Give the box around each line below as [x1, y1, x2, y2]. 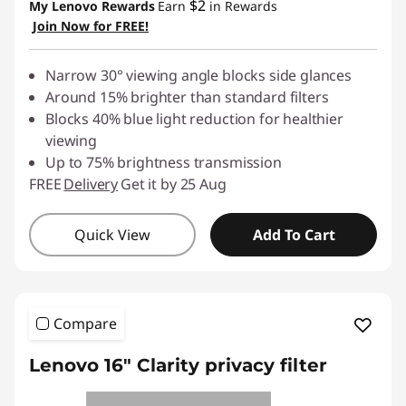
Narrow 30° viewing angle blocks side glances [45, 65, 352, 85]
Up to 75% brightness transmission [45, 152, 282, 172]
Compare [53, 314, 117, 333]
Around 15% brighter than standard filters [45, 87, 329, 107]
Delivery [63, 174, 119, 194]
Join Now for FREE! [33, 17, 149, 34]
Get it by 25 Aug [121, 174, 227, 194]
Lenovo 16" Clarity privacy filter [29, 354, 327, 376]
